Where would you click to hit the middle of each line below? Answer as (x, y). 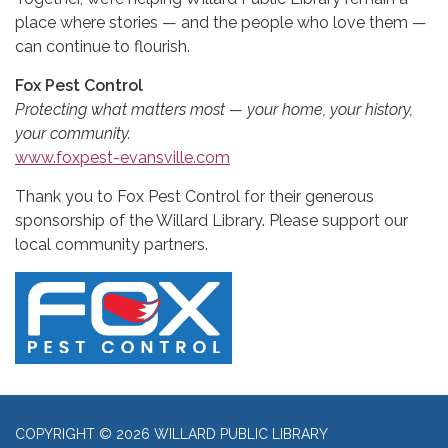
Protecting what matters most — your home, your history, (214, 109)
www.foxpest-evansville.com (122, 157)
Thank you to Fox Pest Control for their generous (194, 196)
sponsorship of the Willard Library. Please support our (211, 220)
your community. (73, 133)
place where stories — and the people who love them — (221, 22)
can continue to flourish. (102, 46)
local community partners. (113, 244)
